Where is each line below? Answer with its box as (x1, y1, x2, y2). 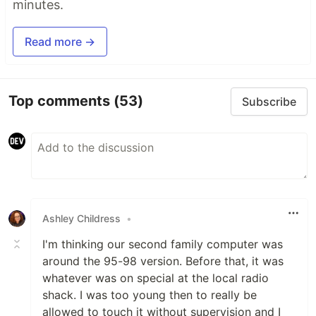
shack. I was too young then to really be (42, 287, 257, 302)
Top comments (8, 92, 114, 110)
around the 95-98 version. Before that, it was (42, 253, 284, 268)
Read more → (25, 34, 95, 49)
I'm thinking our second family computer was (42, 236, 283, 251)
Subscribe (242, 94, 296, 109)
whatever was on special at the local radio (42, 270, 269, 285)
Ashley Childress (42, 212, 121, 225)
